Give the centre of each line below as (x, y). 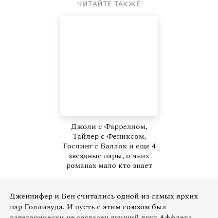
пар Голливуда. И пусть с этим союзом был (88, 207)
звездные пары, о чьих (109, 156)
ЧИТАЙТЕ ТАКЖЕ (109, 5)
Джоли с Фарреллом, (109, 127)
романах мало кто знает (109, 166)
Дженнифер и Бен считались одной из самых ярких (104, 196)
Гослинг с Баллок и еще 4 (109, 146)
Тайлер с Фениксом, (109, 136)
